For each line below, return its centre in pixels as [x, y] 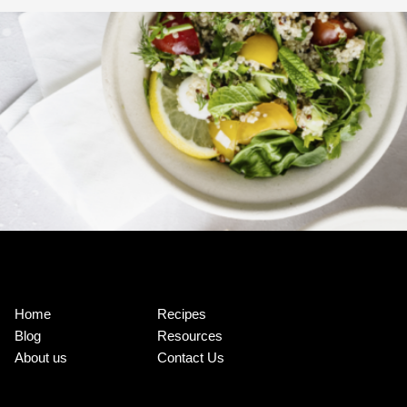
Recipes [182, 313]
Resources [190, 335]
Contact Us [191, 357]
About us [41, 357]
